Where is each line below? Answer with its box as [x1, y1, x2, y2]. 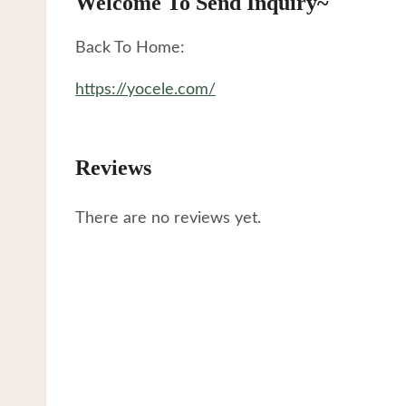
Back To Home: [75, 39, 185, 56]
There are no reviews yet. [75, 209, 261, 227]
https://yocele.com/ [75, 81, 216, 98]
